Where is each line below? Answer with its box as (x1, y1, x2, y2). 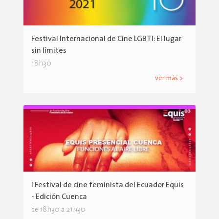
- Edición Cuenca (31, 193, 87, 201)
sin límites (31, 46, 66, 55)
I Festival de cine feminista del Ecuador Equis (31, 181, 184, 189)
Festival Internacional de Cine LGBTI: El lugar (31, 35, 181, 43)
